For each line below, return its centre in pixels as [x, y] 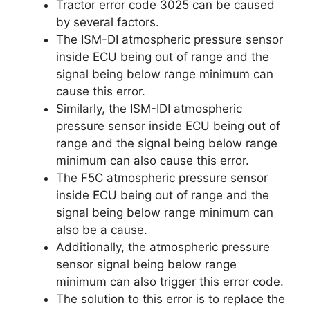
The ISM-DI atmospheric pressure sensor [170, 39]
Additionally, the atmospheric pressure [163, 247]
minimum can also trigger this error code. [170, 282]
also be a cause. [102, 230]
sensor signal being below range [146, 264]
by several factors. [108, 22]
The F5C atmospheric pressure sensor [162, 178]
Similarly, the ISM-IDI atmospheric [149, 109]
